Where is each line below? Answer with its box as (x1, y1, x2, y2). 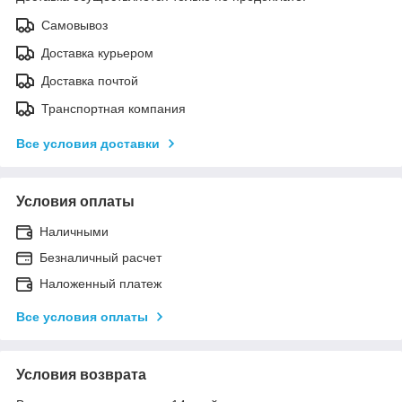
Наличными (39, 223, 109, 239)
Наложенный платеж (39, 275, 162, 291)
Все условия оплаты (16, 309, 148, 324)
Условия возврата (16, 366, 146, 382)
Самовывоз (41, 17, 108, 32)
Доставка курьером (41, 45, 153, 60)
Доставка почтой (41, 73, 138, 88)
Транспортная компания (41, 100, 186, 116)
